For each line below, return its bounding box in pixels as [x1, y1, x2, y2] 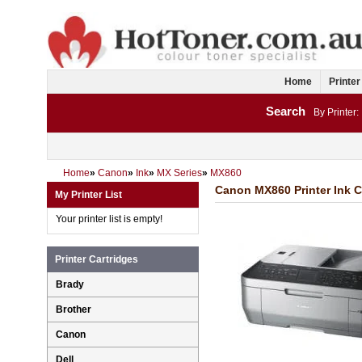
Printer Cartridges [55, 254, 138, 266]
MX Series [157, 167, 202, 179]
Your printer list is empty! [56, 213, 162, 225]
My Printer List [55, 189, 122, 201]
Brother [56, 304, 91, 316]
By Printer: [314, 107, 359, 119]
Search [266, 104, 305, 119]
